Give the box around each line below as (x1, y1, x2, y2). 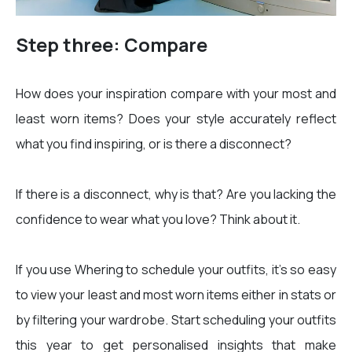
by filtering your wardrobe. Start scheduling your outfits (16, 311, 336, 329)
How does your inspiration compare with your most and (16, 85, 336, 103)
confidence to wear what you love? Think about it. (16, 211, 300, 229)
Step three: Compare (16, 32, 207, 58)
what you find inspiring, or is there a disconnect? (16, 135, 294, 153)
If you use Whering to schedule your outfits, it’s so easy (16, 261, 336, 279)
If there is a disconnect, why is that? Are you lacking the (16, 185, 336, 203)
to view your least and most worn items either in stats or (16, 286, 336, 304)
